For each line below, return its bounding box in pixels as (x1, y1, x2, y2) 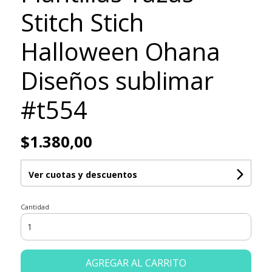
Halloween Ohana (20, 35, 220, 69)
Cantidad (20, 202, 49, 212)
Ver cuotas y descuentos (28, 169, 137, 181)
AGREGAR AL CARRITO (85, 256, 186, 270)
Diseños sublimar (20, 64, 214, 98)
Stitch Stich (20, 5, 144, 39)
